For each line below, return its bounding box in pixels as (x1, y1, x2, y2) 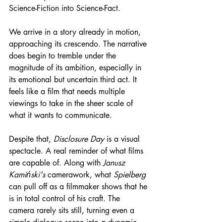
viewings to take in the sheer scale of (9, 98, 135, 109)
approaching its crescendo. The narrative (9, 38, 149, 49)
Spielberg (113, 169, 146, 180)
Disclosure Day (54, 133, 104, 144)
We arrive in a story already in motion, (9, 26, 143, 37)
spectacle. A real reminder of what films (9, 145, 146, 156)
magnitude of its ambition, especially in (9, 62, 144, 73)
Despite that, (9, 133, 54, 144)
